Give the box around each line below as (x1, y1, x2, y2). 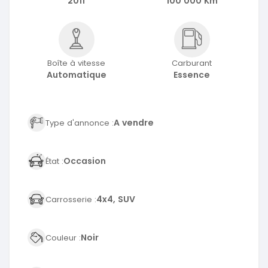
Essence (173, 69, 210, 81)
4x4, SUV (96, 193, 135, 205)
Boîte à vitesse (47, 57, 105, 69)
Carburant (172, 57, 212, 69)
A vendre (114, 116, 154, 129)
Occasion (63, 154, 106, 167)
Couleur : (45, 232, 81, 243)
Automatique (46, 69, 106, 81)
